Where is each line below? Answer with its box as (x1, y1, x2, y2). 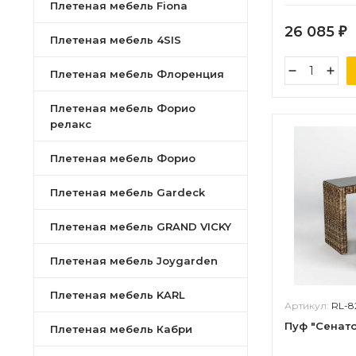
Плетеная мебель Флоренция (50, 68, 224, 80)
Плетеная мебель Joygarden (50, 254, 218, 267)
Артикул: (284, 300, 331, 311)
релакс (50, 118, 91, 130)
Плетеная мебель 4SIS (50, 33, 181, 46)
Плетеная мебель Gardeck (50, 186, 205, 199)
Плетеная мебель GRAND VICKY (50, 220, 231, 233)
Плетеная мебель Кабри (50, 323, 192, 335)
